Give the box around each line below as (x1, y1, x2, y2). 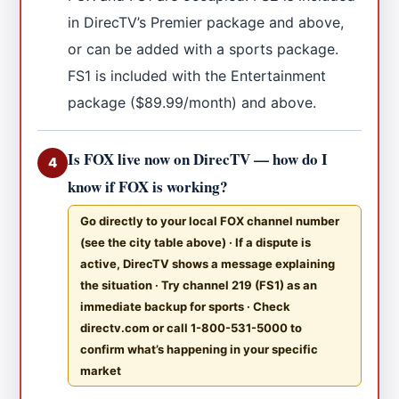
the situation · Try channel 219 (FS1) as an (80, 277, 318, 292)
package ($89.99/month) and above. (68, 93, 317, 111)
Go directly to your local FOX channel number (80, 213, 340, 228)
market (80, 362, 122, 378)
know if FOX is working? (68, 175, 229, 198)
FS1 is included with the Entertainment (68, 66, 327, 85)
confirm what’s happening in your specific (80, 341, 319, 356)
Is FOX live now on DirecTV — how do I (68, 147, 329, 170)
